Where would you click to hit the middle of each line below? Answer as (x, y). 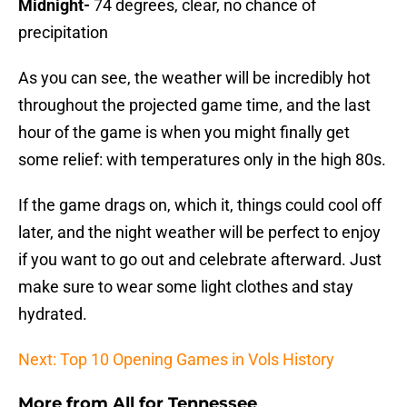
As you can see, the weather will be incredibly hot (194, 78)
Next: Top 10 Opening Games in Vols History (176, 360)
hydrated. (53, 314)
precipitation (63, 33)
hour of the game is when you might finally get (184, 133)
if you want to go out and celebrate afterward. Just (200, 260)
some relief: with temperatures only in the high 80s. (202, 160)
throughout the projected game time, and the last (194, 105)
